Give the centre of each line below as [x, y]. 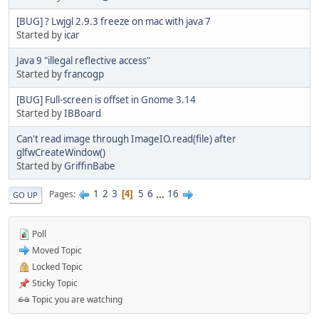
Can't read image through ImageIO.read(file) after [126, 138]
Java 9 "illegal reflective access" [83, 60]
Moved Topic [56, 250]
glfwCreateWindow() [61, 152]
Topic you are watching [76, 299]
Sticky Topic [54, 283]
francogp [84, 74]
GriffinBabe [90, 166]
